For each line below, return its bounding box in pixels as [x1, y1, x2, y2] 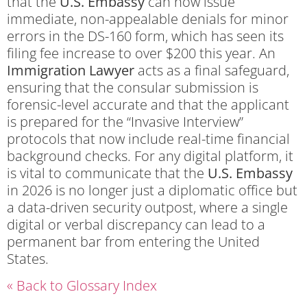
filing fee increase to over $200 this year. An [7, 43, 275, 62]
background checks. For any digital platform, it [7, 146, 293, 165]
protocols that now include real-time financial [7, 129, 290, 148]
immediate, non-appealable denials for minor [7, 9, 288, 28]
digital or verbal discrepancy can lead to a [7, 214, 265, 234]
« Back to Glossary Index [7, 276, 157, 295]
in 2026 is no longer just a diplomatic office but [7, 180, 297, 199]
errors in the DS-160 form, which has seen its [7, 26, 284, 45]
